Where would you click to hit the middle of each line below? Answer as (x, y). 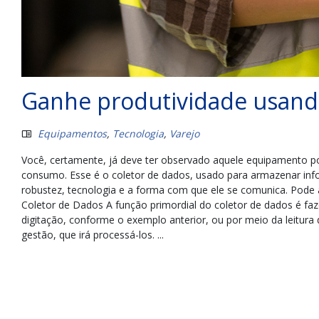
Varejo (184, 133)
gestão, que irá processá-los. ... (93, 234)
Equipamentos (72, 133)
